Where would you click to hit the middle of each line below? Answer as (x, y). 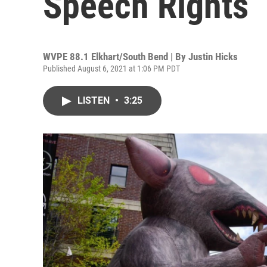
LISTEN (95, 100)
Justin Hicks (213, 57)
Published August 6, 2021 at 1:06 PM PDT (111, 69)
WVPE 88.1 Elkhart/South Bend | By (116, 57)
